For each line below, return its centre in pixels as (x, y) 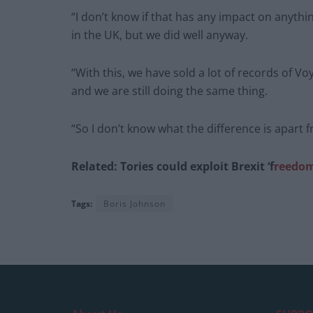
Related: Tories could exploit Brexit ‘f (173, 166)
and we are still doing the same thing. (169, 90)
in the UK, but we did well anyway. (160, 35)
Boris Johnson (134, 203)
